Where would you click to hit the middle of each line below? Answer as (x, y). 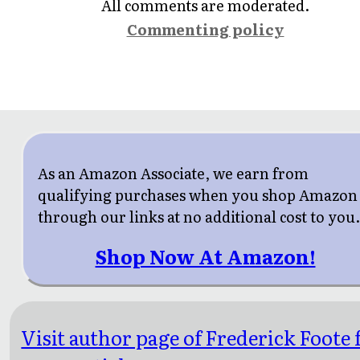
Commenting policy (205, 30)
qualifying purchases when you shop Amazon (198, 195)
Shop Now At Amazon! (205, 256)
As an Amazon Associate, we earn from (174, 174)
